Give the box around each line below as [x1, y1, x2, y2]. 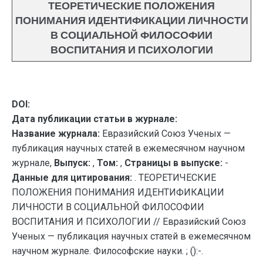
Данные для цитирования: [12, 172, 134, 183]
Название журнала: [12, 128, 100, 139]
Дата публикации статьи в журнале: [12, 113, 177, 124]
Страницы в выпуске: [124, 157, 222, 168]
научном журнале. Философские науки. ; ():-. [12, 245, 203, 257]
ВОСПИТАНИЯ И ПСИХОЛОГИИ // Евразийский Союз [12, 216, 246, 227]
